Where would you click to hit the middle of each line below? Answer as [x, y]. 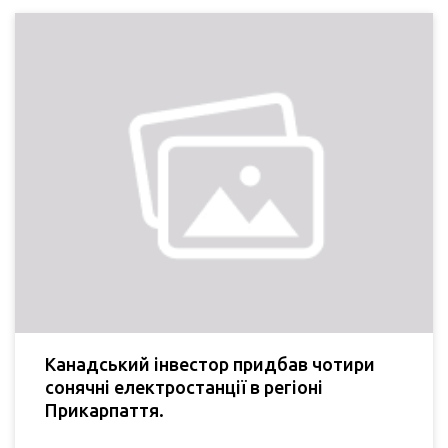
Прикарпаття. [104, 410]
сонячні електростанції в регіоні [184, 387]
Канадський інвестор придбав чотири [210, 364]
